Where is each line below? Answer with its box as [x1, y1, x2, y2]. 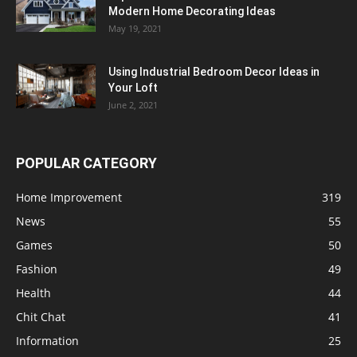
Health [16, 284, 51, 300]
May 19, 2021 [108, 22, 162, 34]
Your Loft [108, 80, 158, 94]
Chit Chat [16, 308, 65, 324]
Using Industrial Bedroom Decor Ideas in [108, 65, 320, 78]
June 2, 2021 [108, 98, 158, 111]
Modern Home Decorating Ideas [108, 4, 276, 18]
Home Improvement [16, 189, 122, 205]
